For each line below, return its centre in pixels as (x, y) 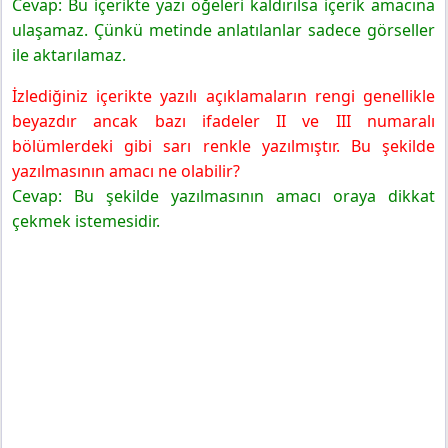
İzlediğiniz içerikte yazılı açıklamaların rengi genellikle (223, 96)
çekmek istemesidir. (88, 221)
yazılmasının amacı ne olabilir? (128, 171)
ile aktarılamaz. (69, 55)
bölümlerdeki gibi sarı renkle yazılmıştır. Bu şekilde (223, 146)
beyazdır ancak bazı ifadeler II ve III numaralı (223, 121)
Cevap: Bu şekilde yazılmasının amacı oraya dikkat (223, 196)
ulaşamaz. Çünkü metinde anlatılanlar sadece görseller (223, 30)
